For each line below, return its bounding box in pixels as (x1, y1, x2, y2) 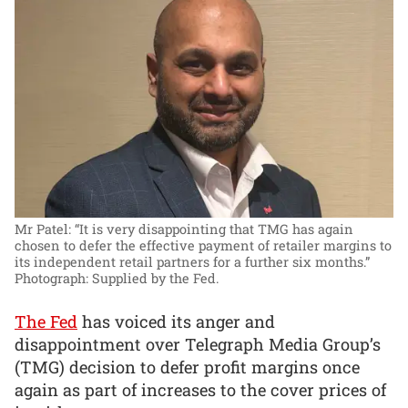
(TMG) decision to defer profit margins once (15, 356, 360, 378)
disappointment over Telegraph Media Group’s (15, 333, 381, 355)
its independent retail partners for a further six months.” (15, 253, 370, 271)
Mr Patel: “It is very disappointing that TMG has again (15, 220, 353, 239)
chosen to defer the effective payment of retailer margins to (15, 237, 392, 255)
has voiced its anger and (77, 311, 275, 332)
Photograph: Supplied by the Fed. (15, 270, 219, 288)
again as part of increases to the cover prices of (15, 379, 386, 401)
